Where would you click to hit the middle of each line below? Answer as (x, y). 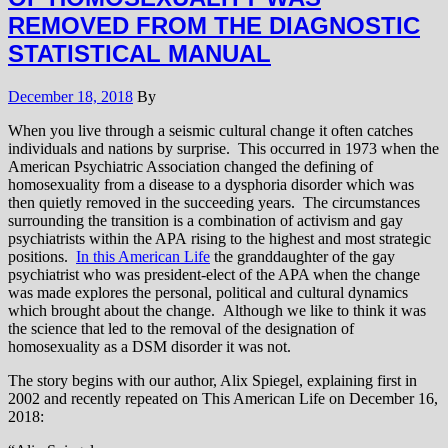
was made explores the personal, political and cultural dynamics (208, 293)
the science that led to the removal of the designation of (181, 329)
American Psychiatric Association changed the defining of (190, 167)
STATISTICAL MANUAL (139, 54)
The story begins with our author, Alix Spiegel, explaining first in (212, 381)
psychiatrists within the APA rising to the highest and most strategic (219, 239)
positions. (42, 257)
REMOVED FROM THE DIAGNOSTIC (214, 26)
